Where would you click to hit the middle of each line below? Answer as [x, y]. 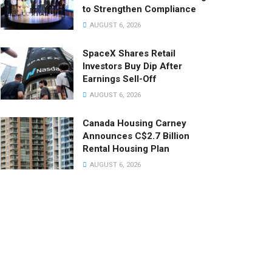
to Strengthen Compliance [139, 9]
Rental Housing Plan [126, 149]
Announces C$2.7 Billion [136, 136]
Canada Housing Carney [134, 123]
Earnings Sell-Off [120, 79]
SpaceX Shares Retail [129, 53]
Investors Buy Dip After [132, 66]
